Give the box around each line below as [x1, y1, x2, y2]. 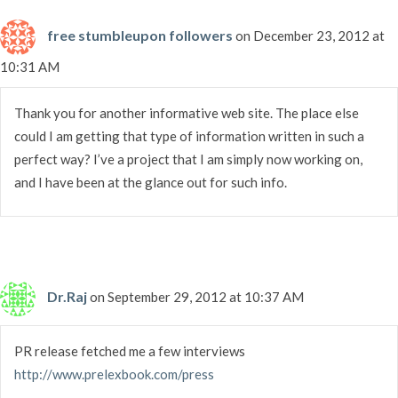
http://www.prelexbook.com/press [14, 365, 214, 382]
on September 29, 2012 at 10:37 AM [90, 288, 304, 305]
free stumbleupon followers [47, 26, 233, 44]
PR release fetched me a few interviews [14, 342, 245, 359]
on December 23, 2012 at [235, 27, 385, 44]
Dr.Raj [47, 287, 87, 305]
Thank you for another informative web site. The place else [14, 104, 359, 121]
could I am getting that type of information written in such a [14, 127, 364, 144]
